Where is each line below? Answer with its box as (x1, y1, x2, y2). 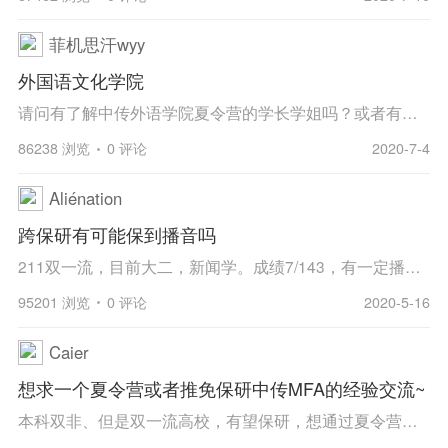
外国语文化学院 (17, 67, 144, 94)
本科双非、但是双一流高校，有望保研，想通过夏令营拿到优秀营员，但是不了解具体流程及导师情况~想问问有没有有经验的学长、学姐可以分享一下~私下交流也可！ (401, 408, 418, 431)
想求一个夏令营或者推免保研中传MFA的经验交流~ (17, 374, 425, 401)
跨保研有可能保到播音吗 (17, 221, 216, 248)
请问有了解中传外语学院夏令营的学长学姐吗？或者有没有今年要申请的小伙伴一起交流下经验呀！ (401, 101, 418, 124)
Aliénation (48, 186, 122, 211)
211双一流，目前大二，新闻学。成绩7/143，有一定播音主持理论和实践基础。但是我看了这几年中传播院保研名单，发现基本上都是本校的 (404, 254, 421, 277)
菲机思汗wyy (48, 32, 145, 57)
